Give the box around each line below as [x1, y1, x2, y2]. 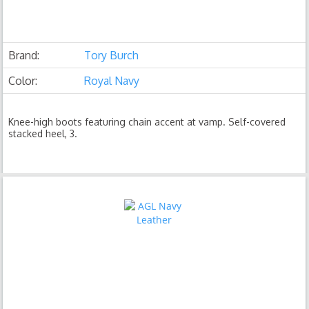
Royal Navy [84, 74, 140, 88]
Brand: [8, 48, 40, 62]
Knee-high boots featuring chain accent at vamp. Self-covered [8, 116, 286, 128]
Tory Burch [84, 48, 139, 62]
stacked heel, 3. [8, 128, 78, 139]
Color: [8, 74, 38, 88]
